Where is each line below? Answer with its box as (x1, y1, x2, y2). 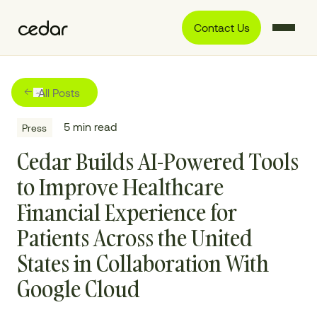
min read (70, 119, 117, 133)
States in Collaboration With (16, 248, 269, 279)
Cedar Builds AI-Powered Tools (16, 146, 299, 178)
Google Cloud (16, 273, 140, 305)
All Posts (38, 86, 81, 100)
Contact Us (193, 21, 250, 35)
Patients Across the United (16, 222, 253, 254)
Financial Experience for (16, 197, 237, 229)
